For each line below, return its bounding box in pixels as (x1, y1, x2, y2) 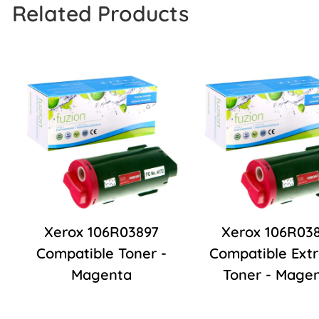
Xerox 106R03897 (43, 223, 159, 241)
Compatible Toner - (36, 244, 167, 263)
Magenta (70, 266, 132, 284)
